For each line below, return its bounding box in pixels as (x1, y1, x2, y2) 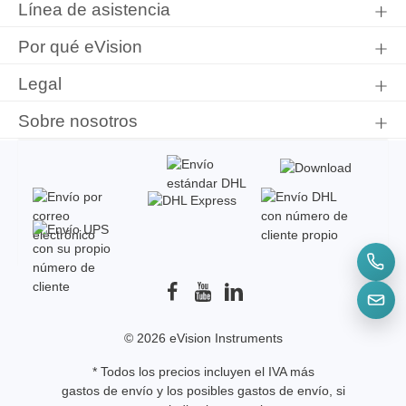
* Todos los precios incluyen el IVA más (92, 364, 314, 379)
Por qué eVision (18, 37, 142, 56)
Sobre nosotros (18, 111, 138, 130)
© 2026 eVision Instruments (123, 331, 283, 345)
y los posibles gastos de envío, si (152, 383, 345, 398)
